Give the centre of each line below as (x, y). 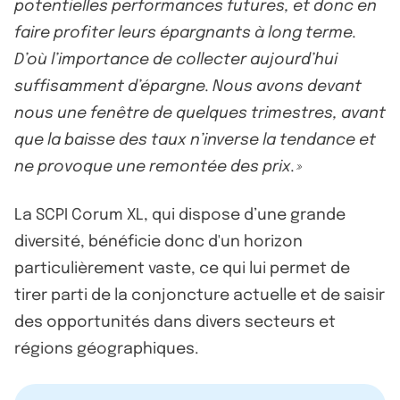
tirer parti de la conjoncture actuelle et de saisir (200, 295)
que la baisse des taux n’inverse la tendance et (195, 140)
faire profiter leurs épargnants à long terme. (185, 33)
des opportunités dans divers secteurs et (175, 322)
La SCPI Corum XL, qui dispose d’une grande (180, 215)
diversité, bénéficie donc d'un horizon (158, 242)
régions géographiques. (107, 349)
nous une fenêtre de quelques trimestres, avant (200, 113)
